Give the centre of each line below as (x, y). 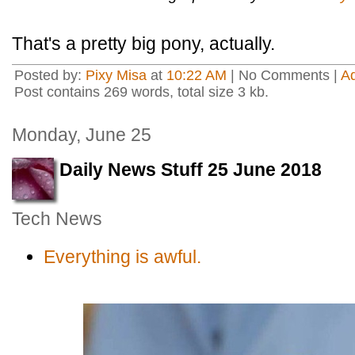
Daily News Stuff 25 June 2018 (191, 170)
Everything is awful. (122, 257)
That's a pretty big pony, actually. (143, 44)
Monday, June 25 (82, 135)
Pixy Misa (116, 75)
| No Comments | (284, 75)
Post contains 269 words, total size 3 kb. (141, 92)
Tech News (57, 219)
